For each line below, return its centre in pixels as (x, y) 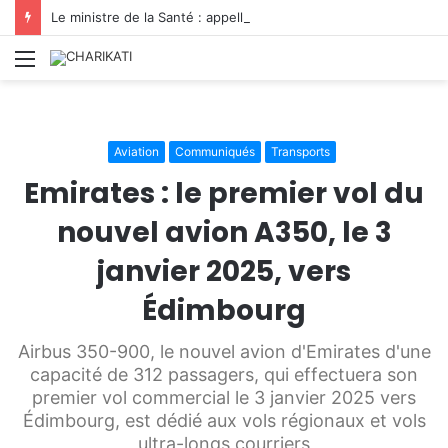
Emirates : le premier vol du (224, 193)
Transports (300, 151)
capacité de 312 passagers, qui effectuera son (224, 374)
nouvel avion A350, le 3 (224, 232)
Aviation (136, 151)
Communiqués (215, 151)
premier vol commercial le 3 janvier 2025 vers (224, 397)
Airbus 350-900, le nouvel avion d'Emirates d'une (224, 351)
